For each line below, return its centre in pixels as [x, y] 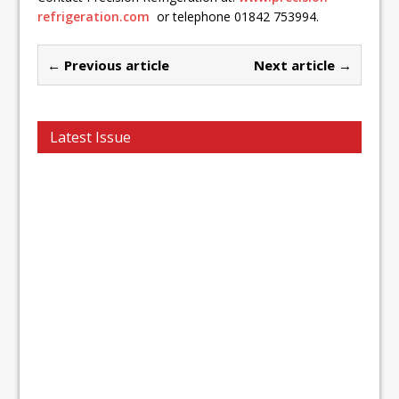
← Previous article [109, 65]
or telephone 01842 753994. [235, 16]
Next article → [302, 65]
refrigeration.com [94, 16]
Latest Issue [91, 137]
